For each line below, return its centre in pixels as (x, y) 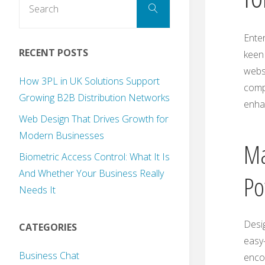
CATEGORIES (48, 227)
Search (161, 8)
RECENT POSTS (54, 53)
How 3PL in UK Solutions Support (89, 81)
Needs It (37, 190)
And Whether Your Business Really (91, 174)
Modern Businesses (62, 136)
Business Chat (49, 256)
